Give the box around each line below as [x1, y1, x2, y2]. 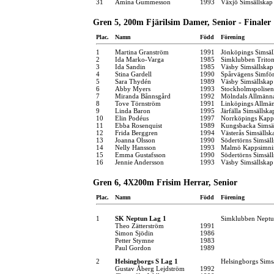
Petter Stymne [115, 236, 154, 244]
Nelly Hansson [115, 143, 156, 151]
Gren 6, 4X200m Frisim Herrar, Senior [93, 177, 237, 187]
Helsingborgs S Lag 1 [115, 257, 178, 265]
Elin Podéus [115, 114, 149, 122]
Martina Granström [115, 48, 169, 56]
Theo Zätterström [115, 221, 164, 229]
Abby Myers [115, 84, 150, 92]
